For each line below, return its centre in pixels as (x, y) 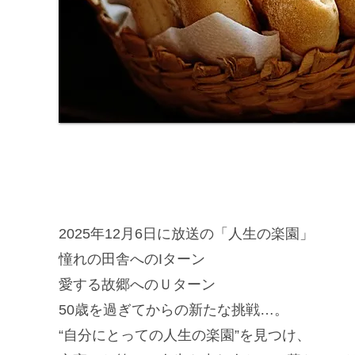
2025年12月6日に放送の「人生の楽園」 (186, 234)
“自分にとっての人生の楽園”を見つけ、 (185, 336)
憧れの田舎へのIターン (132, 260)
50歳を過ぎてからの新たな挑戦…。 (174, 310)
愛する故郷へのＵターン (137, 285)
